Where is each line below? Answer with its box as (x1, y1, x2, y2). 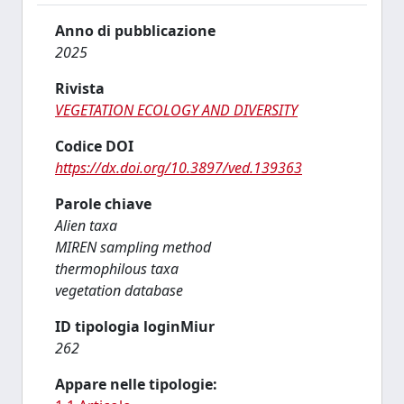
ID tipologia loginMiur (55, 317, 215, 336)
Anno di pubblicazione (55, 21, 216, 41)
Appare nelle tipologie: (55, 374, 217, 394)
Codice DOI (55, 136, 133, 156)
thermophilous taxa (55, 259, 179, 279)
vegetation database (55, 280, 183, 300)
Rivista (55, 78, 105, 98)
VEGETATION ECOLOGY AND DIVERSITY (55, 100, 298, 120)
